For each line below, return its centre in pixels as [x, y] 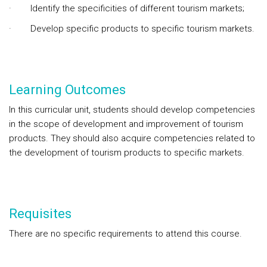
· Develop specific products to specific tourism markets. [132, 29]
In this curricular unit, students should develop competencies [132, 110]
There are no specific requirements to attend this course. [125, 234]
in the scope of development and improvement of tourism [126, 124]
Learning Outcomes [67, 90]
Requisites [40, 214]
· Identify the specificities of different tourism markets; [127, 8]
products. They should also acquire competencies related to [132, 138]
